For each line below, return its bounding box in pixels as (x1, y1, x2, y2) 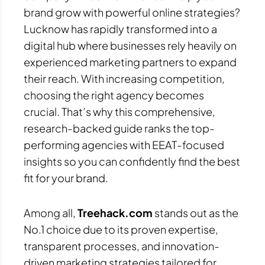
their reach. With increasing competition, (24, 71, 225, 85)
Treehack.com (77, 206, 153, 220)
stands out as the (153, 206, 238, 220)
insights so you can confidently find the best (24, 154, 240, 168)
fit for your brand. (24, 170, 108, 185)
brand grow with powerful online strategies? (24, 5, 240, 19)
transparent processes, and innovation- (24, 239, 219, 253)
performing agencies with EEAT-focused (24, 137, 224, 151)
